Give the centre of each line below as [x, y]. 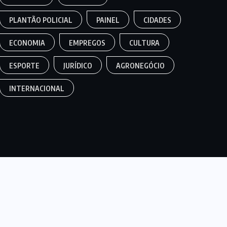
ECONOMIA [27, 43]
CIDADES [158, 20]
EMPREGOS [87, 43]
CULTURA [145, 43]
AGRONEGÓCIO [141, 66]
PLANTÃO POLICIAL [41, 20]
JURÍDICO [78, 66]
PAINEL [108, 20]
